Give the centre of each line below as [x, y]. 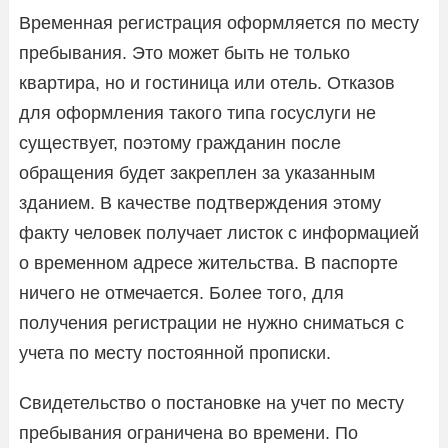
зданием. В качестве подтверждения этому [200, 202]
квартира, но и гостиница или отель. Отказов [207, 82]
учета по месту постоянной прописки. [175, 352]
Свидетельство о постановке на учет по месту [211, 402]
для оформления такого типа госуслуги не [197, 112]
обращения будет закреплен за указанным [197, 172]
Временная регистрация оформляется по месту [219, 22]
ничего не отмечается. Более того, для [181, 292]
